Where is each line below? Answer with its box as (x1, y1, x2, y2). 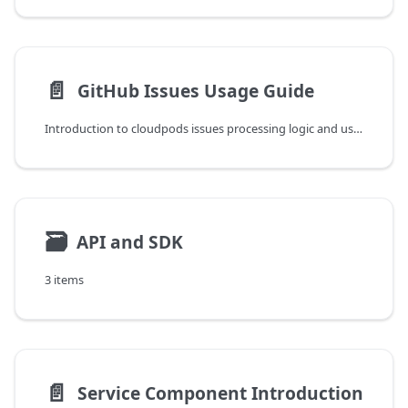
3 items (45, 271, 84, 289)
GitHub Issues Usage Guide (76, 77, 314, 103)
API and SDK (76, 229, 183, 254)
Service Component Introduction (76, 380, 363, 405)
